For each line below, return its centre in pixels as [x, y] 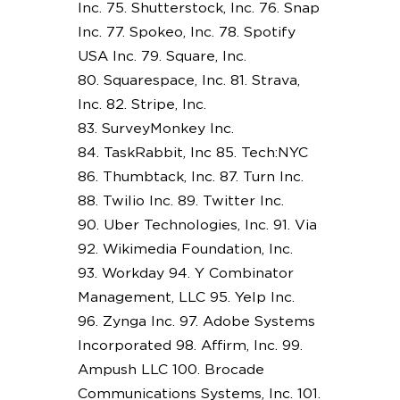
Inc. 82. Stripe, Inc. [142, 104]
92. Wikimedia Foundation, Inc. [185, 249]
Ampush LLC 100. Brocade [171, 369]
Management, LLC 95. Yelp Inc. [186, 297]
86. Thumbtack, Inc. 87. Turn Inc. [190, 176]
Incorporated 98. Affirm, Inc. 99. [190, 345]
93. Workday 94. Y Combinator [185, 273]
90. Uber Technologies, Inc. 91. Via [197, 225]
